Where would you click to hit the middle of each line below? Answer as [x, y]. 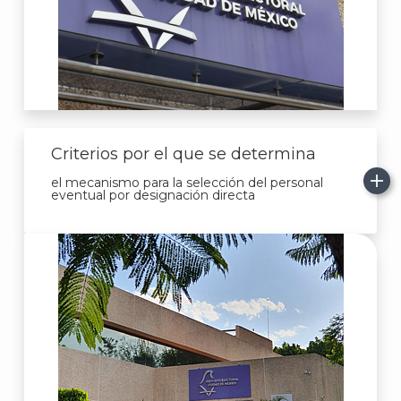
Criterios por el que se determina [183, 154]
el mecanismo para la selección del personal [187, 183]
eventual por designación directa [153, 195]
